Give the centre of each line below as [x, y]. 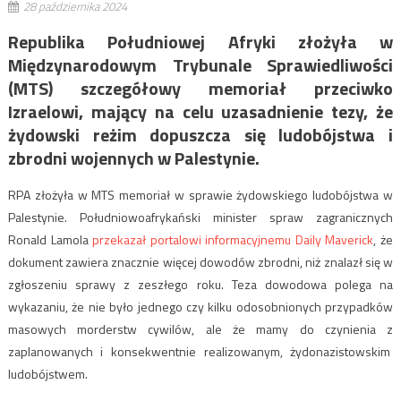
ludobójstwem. [47, 373]
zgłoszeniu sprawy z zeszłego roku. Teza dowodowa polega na [200, 284]
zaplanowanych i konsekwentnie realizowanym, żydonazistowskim [200, 351]
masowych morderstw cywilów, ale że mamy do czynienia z [200, 328]
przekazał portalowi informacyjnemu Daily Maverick [233, 239]
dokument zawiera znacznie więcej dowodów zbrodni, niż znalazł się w [200, 261]
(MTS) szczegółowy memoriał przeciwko [200, 88]
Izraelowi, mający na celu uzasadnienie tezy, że [200, 111]
